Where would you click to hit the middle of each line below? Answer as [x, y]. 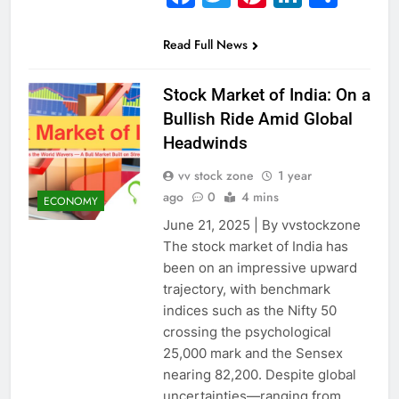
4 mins [260, 197]
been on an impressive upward [260, 268]
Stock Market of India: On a [266, 95]
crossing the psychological [247, 332]
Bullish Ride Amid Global [257, 119]
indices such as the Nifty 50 [249, 311]
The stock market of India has [255, 247]
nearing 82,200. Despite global [259, 375]
